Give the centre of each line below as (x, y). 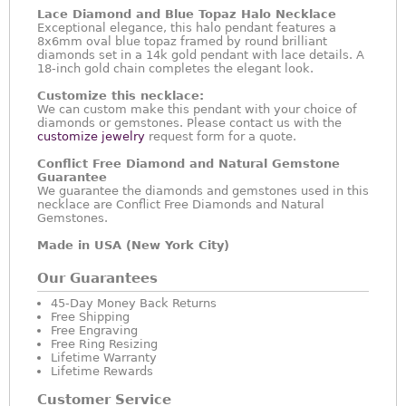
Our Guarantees (97, 278)
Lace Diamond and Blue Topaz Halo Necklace (187, 14)
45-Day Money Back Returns (134, 303)
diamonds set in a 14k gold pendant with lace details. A (201, 55)
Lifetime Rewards (102, 371)
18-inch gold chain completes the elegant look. (175, 68)
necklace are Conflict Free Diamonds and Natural (181, 204)
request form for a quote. (221, 136)
